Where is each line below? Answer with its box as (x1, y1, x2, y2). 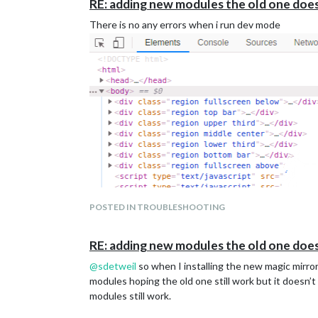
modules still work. (89, 290, 171, 302)
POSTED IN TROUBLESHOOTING (89, 202, 225, 212)
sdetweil (98, 260, 136, 272)
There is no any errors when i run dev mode (89, 18, 280, 31)
